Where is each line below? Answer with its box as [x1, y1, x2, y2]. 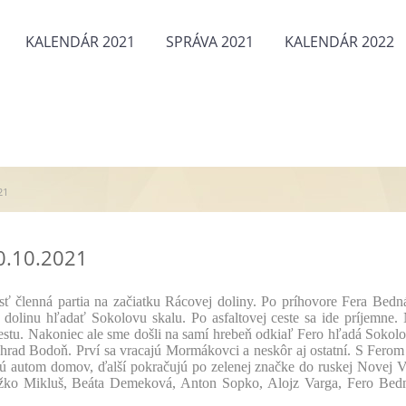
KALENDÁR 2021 [25, 32, 135, 52]
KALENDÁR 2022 [285, 32, 394, 52]
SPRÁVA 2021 [166, 32, 254, 52]
